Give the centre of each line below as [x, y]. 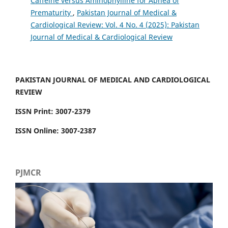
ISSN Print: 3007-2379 [53, 111]
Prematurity [51, 12]
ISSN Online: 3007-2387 [56, 130]
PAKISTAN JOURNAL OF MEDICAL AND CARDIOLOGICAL [113, 79]
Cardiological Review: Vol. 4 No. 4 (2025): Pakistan [115, 24]
